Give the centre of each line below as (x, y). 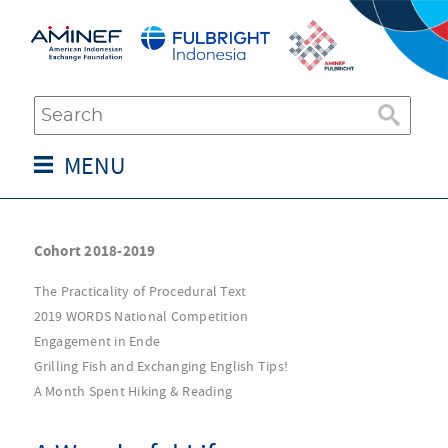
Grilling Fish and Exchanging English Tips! (161, 366)
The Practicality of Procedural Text (140, 291)
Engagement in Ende (97, 341)
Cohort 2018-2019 (94, 251)
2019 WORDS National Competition (141, 316)
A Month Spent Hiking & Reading (133, 391)
